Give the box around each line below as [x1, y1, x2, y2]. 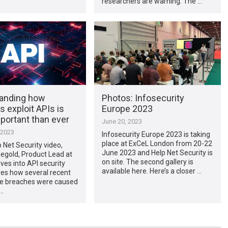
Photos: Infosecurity [101, 92, 184, 103]
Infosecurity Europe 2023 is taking [101, 130, 210, 138]
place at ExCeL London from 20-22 [101, 139, 212, 148]
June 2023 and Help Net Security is [101, 148, 213, 157]
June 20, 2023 [101, 117, 142, 125]
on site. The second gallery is [101, 157, 193, 166]
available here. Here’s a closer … [101, 166, 202, 175]
